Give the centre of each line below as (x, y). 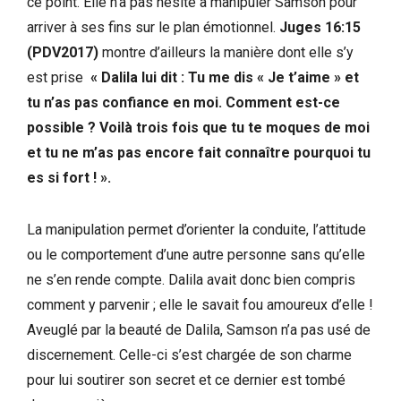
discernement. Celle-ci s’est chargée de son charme (189, 354)
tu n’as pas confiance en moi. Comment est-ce (183, 102)
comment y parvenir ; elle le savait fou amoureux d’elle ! (200, 304)
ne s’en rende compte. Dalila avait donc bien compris (191, 279)
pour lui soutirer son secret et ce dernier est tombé (186, 380)
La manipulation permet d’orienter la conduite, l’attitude (196, 229)
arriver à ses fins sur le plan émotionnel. (153, 27)
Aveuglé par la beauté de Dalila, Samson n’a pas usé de (199, 329)
